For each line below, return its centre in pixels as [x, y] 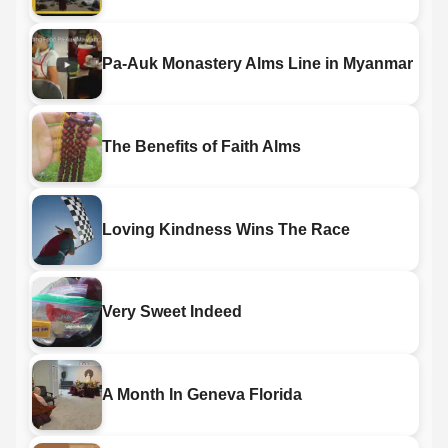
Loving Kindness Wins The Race [225, 229]
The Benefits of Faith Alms [201, 146]
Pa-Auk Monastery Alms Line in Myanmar [257, 63]
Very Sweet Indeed [171, 312]
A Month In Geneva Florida [201, 395]
